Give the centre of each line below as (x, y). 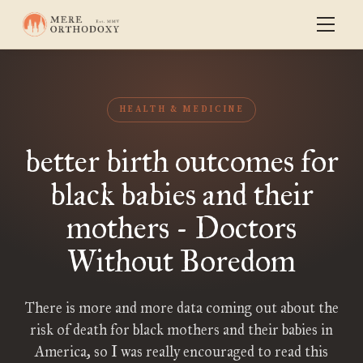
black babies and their (181, 194)
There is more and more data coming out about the (181, 308)
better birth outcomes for (181, 161)
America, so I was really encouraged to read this (181, 352)
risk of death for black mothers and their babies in (181, 330)
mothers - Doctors (181, 228)
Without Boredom (181, 261)
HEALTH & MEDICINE (181, 109)
